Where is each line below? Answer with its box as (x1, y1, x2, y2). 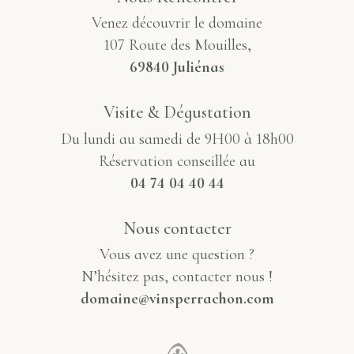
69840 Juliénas (130, 58, 224, 77)
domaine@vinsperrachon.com (80, 289, 274, 309)
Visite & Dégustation (103, 102, 251, 123)
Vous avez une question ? (100, 245, 254, 265)
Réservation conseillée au (99, 151, 255, 171)
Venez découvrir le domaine (92, 13, 262, 33)
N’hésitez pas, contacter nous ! (81, 267, 273, 287)
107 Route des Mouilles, (103, 36, 251, 55)
